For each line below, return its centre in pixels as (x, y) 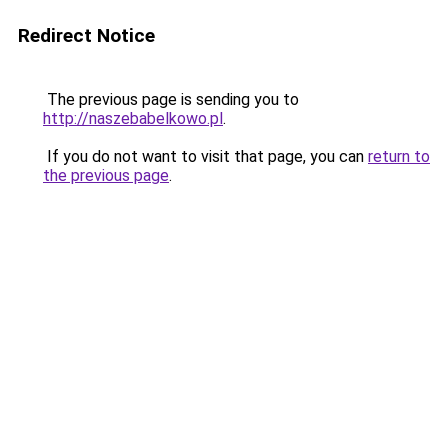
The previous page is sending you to (171, 99)
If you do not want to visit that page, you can (205, 156)
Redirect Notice (86, 35)
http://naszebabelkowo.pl (133, 118)
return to (399, 156)
